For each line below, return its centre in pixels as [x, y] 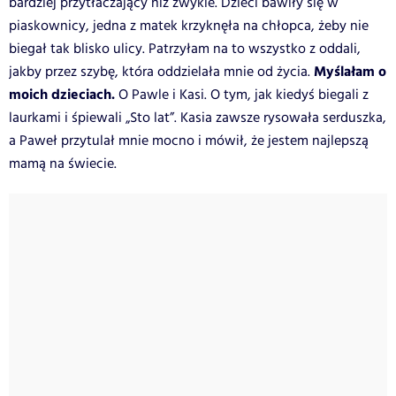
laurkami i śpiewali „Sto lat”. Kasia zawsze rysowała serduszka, [198, 118]
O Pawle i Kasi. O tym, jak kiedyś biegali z [242, 95]
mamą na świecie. [63, 164]
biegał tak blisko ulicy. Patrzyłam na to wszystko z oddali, [185, 49]
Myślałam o [348, 72]
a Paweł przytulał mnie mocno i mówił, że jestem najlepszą [189, 141]
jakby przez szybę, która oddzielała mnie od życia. [160, 72]
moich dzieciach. [62, 95]
